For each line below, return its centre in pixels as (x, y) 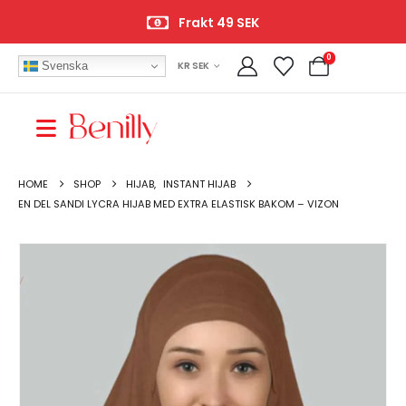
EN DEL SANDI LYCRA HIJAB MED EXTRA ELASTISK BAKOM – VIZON (179, 204)
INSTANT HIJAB (199, 184)
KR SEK (193, 66)
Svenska (63, 65)
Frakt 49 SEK (219, 23)
